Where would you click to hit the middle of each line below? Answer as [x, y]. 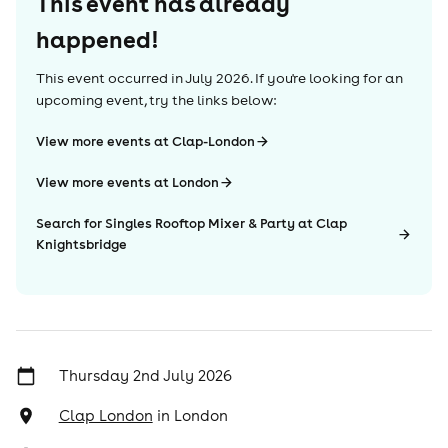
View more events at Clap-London [145, 141]
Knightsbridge [81, 244]
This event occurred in [109, 78]
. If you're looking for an [326, 78]
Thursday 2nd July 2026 [145, 375]
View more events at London [127, 182]
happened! [97, 39]
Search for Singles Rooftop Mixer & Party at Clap [191, 223]
